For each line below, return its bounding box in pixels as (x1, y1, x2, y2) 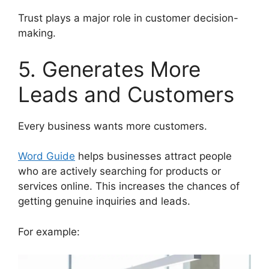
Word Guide (18, 150, 75, 163)
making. (18, 27, 56, 40)
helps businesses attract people (75, 150, 232, 163)
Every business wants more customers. (18, 119, 207, 132)
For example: (18, 225, 80, 238)
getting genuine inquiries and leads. (18, 195, 190, 208)
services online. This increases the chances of (18, 180, 240, 193)
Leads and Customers (18, 81, 234, 107)
